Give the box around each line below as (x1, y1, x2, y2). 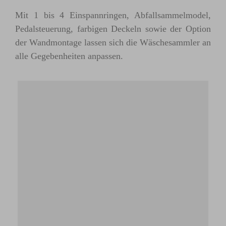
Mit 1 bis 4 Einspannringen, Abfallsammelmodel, (15, 10, 211, 20)
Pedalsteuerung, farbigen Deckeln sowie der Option (15, 24, 211, 34)
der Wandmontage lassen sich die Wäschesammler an (15, 37, 211, 47)
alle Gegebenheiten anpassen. (15, 51, 123, 61)
